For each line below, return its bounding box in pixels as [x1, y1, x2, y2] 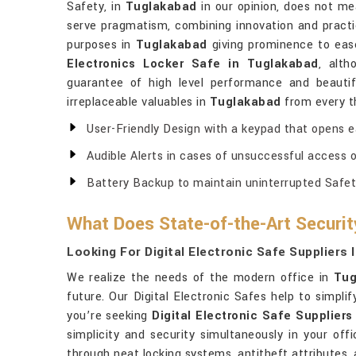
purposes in [67, 37, 136, 53]
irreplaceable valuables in [67, 94, 210, 110]
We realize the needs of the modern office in [67, 269, 334, 286]
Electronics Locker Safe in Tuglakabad [67, 56, 319, 72]
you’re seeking [67, 308, 153, 324]
